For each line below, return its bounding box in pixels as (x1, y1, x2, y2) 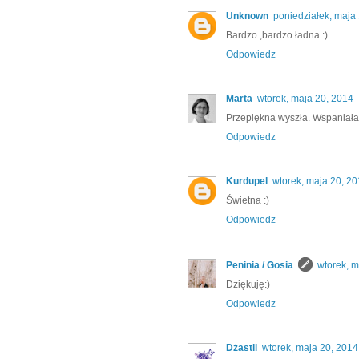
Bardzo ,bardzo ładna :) (226, 30, 328, 42)
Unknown (226, 10, 268, 22)
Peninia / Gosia (226, 260, 293, 272)
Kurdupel (226, 175, 268, 188)
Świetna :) (226, 195, 269, 207)
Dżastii (226, 342, 257, 354)
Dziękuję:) (226, 279, 270, 291)
